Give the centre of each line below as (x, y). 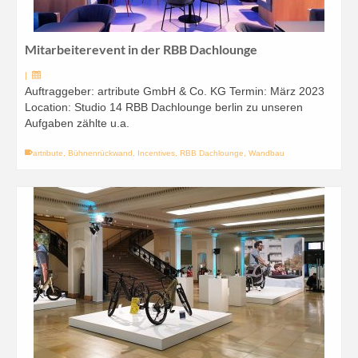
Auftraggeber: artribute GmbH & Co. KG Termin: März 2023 (175, 91)
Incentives (156, 153)
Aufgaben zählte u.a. (77, 123)
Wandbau (267, 153)
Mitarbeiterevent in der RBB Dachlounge (141, 49)
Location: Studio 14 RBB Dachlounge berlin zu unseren (164, 107)
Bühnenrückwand (100, 153)
